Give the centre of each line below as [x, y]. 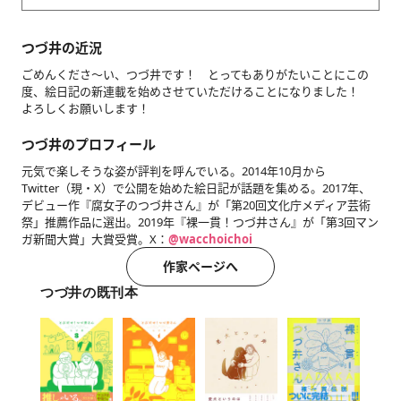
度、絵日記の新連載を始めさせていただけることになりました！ [196, 92]
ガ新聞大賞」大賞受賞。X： [94, 239]
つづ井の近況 [61, 48]
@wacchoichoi [210, 239]
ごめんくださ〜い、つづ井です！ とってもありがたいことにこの [195, 75]
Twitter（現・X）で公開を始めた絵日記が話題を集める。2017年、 [196, 188]
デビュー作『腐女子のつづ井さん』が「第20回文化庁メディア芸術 [196, 205]
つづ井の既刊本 [90, 293]
